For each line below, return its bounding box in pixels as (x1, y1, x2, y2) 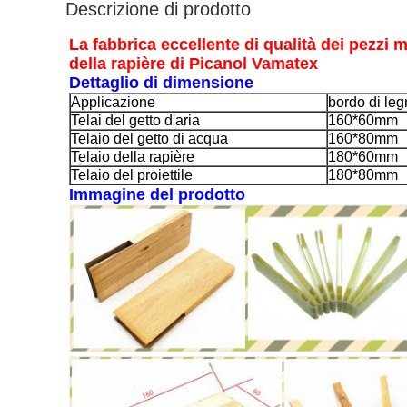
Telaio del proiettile (71, 167, 193, 183)
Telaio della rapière (71, 149, 194, 164)
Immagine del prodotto (69, 185, 245, 203)
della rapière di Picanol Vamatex (69, 55, 318, 73)
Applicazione (71, 94, 155, 110)
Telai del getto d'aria (71, 113, 200, 128)
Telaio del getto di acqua (71, 131, 228, 146)
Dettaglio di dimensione (69, 74, 253, 92)
